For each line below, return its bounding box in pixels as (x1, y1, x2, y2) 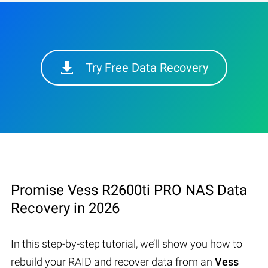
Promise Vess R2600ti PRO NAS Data (11, 181, 247, 199)
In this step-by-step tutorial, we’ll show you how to (11, 237, 242, 250)
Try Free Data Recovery (86, 60, 208, 75)
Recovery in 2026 (11, 199, 120, 217)
